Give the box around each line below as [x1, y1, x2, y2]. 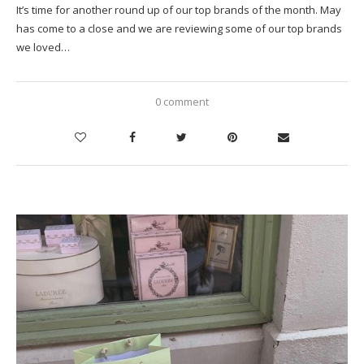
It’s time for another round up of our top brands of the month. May [16, 2, 341, 17]
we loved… [16, 39, 70, 54]
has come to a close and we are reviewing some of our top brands [16, 20, 342, 36]
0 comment [155, 93, 209, 109]
